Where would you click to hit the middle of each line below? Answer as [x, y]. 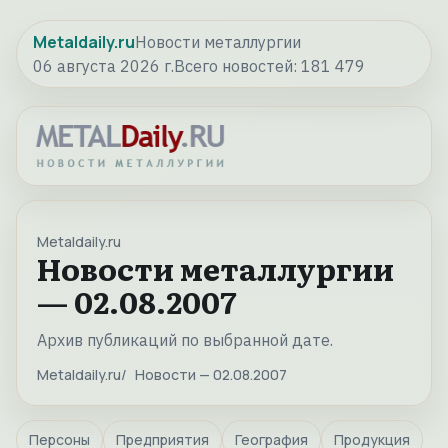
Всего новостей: [237, 66]
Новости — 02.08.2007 [211, 375]
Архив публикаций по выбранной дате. [185, 340]
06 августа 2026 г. [103, 66]
